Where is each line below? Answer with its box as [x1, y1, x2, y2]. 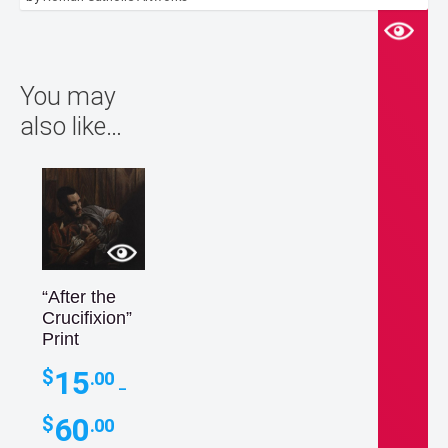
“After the [42, 287, 116, 308]
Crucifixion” [42, 308, 132, 329]
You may [20, 81, 116, 111]
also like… [20, 111, 122, 141]
